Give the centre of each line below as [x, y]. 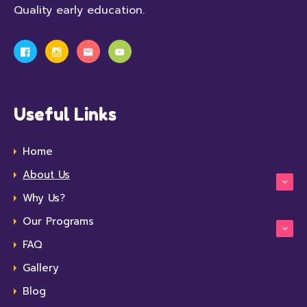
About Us [46, 175]
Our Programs [58, 222]
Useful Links [65, 115]
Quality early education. [79, 11]
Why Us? [44, 198]
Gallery [41, 268]
